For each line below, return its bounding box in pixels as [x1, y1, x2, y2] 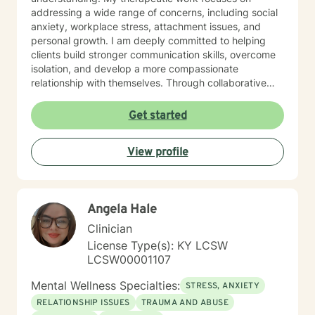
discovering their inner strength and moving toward [31, 105, 266, 117]
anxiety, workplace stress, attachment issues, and [31, 20, 261, 32]
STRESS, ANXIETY [186, 281, 259, 292]
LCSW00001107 [87, 252, 171, 266]
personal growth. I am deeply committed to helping [31, 34, 266, 46]
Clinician [87, 221, 132, 236]
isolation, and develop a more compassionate [31, 63, 238, 75]
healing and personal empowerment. [31, 119, 198, 131]
